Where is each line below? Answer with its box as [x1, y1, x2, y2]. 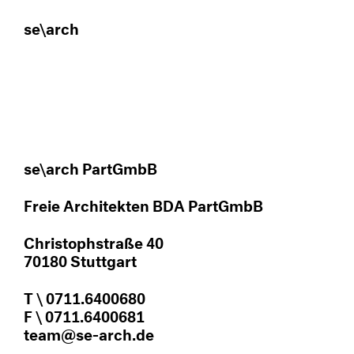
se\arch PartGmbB [24, 155, 252, 179]
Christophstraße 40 [24, 229, 164, 253]
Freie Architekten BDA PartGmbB [24, 192, 263, 216]
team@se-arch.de [24, 321, 154, 345]
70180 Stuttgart [24, 247, 137, 271]
